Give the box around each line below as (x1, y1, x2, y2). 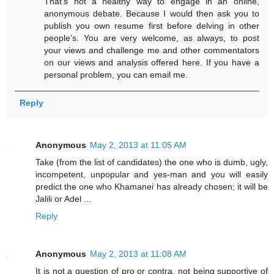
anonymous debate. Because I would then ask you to (44, 9, 259, 19)
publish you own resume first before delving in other (44, 21, 259, 31)
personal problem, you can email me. (44, 70, 188, 80)
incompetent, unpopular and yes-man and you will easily (35, 169, 268, 180)
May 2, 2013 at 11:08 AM (90, 249, 187, 259)
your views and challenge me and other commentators (44, 45, 259, 56)
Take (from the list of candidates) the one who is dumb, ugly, (35, 157, 268, 168)
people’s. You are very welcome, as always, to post (44, 33, 259, 43)
